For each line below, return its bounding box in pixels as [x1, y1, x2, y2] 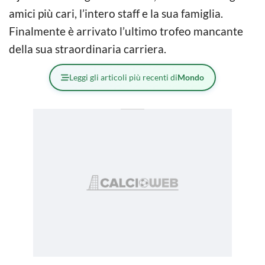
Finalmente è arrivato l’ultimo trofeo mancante [9, 24, 243, 38]
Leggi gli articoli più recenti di [69, 72, 177, 82]
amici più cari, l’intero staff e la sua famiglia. [9, 6, 223, 20]
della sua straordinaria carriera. [9, 41, 166, 56]
